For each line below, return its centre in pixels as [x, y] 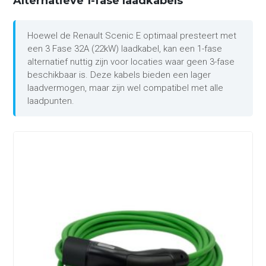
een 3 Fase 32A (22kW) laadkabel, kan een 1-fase [125, 49]
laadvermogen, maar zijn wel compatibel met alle [126, 88]
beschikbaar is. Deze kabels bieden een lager [119, 75]
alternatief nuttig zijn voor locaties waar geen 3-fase [131, 62]
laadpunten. [51, 101]
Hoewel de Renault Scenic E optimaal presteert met [132, 36]
